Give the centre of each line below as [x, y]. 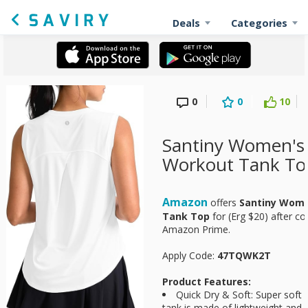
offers [223, 202]
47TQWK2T [244, 255]
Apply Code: [190, 255]
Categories [259, 23]
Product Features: [207, 282]
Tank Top [186, 216]
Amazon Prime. [196, 229]
